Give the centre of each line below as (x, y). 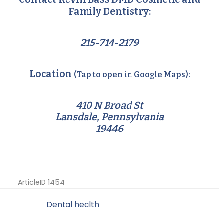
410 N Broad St (109, 105)
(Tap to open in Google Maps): (132, 74)
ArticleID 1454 (41, 182)
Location (51, 74)
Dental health (73, 204)
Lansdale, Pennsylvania (109, 117)
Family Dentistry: (109, 11)
